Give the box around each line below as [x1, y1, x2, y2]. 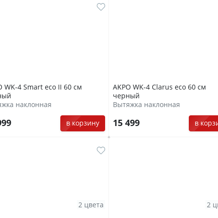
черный [113, 91, 140, 101]
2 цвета [78, 200, 104, 209]
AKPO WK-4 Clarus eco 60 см [113, 82, 206, 92]
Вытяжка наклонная [113, 100, 180, 109]
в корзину [66, 118, 99, 128]
